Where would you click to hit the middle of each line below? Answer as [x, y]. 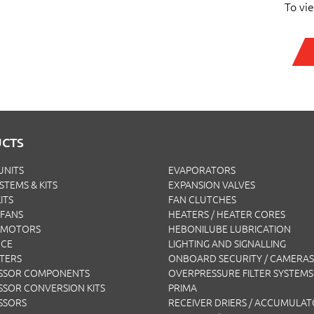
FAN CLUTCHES [202, 200]
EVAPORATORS [202, 170]
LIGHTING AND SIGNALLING [227, 244]
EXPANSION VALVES [212, 185]
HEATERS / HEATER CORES [227, 214]
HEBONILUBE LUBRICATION [230, 229]
